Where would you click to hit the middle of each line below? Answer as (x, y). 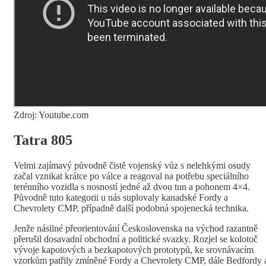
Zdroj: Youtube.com (51, 115)
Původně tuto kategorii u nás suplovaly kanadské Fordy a (121, 198)
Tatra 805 (43, 140)
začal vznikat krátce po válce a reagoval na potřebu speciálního (131, 176)
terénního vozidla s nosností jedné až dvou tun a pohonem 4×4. (132, 187)
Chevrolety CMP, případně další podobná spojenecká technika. (132, 208)
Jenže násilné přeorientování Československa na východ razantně (136, 229)
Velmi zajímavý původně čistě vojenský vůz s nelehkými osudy (132, 166)
